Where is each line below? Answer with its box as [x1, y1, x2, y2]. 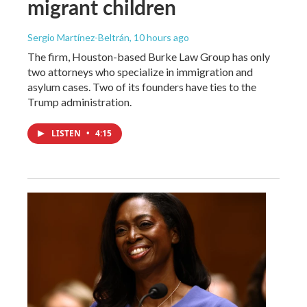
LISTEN [51, 127, 83, 139]
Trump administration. [27, 95, 132, 108]
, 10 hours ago [130, 31, 189, 43]
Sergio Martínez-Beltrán [27, 31, 130, 43]
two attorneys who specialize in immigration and [27, 64, 253, 78]
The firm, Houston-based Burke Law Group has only [27, 49, 270, 63]
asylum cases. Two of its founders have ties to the [27, 79, 256, 93]
